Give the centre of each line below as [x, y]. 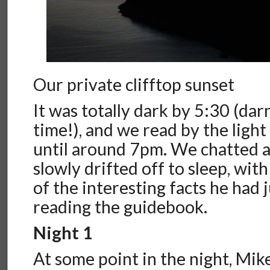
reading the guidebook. [121, 207]
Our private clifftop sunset [134, 85]
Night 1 [63, 233]
